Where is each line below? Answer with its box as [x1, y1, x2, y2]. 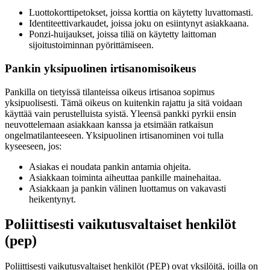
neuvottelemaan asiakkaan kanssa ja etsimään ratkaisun [5, 119, 213, 130]
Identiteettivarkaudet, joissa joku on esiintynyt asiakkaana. [29, 18, 249, 29]
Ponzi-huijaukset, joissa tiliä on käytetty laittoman [29, 29, 216, 40]
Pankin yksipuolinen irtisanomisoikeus [5, 61, 196, 75]
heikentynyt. [29, 193, 76, 204]
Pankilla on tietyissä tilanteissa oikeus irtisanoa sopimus [5, 86, 215, 97]
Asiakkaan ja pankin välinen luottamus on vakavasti [29, 183, 226, 193]
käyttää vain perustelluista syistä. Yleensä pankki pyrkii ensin [5, 108, 236, 119]
